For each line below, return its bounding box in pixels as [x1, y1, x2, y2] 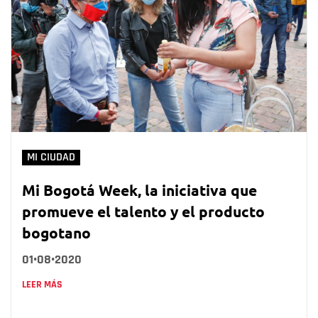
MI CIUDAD [27, 150, 75, 164]
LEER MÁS [22, 278, 62, 291]
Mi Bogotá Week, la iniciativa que [22, 180, 257, 199]
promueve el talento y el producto [22, 201, 265, 221]
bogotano [22, 222, 91, 242]
